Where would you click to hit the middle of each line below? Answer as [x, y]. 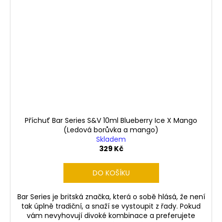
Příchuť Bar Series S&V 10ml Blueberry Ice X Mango [111, 120]
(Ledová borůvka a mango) [111, 130]
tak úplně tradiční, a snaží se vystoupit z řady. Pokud [111, 206]
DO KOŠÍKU [111, 173]
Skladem [111, 139]
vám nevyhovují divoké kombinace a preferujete [111, 215]
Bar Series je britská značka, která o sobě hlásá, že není [111, 196]
